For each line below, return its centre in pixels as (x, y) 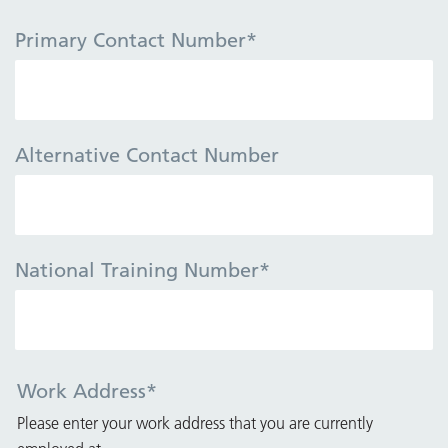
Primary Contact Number (130, 39)
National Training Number (137, 269)
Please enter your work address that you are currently (195, 422)
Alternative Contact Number (147, 154)
